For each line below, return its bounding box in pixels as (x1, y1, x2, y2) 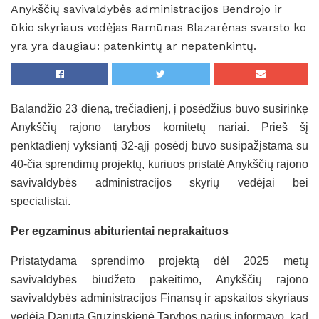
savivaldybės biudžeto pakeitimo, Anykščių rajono (11, 273, 308, 286)
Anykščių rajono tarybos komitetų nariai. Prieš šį (11, 121, 308, 134)
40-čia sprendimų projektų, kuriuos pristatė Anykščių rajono (11, 158, 308, 171)
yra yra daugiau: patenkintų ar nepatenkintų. (11, 39, 256, 53)
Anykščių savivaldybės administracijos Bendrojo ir (11, 2, 282, 16)
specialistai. (11, 195, 70, 208)
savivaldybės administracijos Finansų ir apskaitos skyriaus (11, 292, 308, 305)
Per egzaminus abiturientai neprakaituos (11, 225, 229, 238)
